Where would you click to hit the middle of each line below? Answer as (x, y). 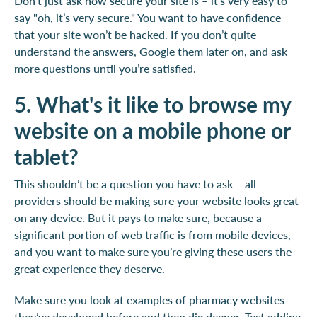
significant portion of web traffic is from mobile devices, (152, 234)
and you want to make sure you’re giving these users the (153, 251)
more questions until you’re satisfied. (105, 69)
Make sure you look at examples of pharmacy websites (149, 299)
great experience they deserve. (90, 268)
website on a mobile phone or (152, 131)
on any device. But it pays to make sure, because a (138, 217)
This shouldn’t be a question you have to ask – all (135, 183)
